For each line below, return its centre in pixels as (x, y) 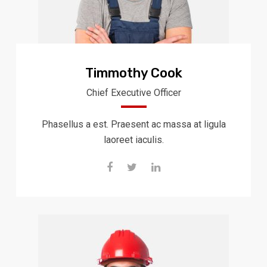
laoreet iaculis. (133, 140)
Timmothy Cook (133, 73)
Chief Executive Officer (133, 93)
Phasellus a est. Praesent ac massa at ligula (133, 124)
